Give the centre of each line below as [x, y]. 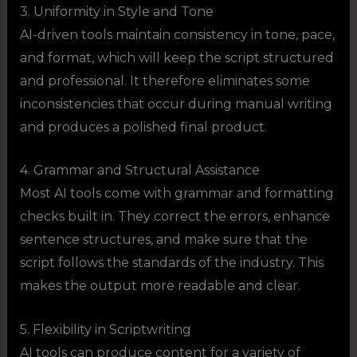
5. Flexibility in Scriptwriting [105, 329]
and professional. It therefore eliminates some [165, 80]
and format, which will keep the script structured [177, 57]
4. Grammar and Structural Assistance [139, 171]
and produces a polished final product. [143, 127]
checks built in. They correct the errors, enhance [175, 217]
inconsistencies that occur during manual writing [176, 104]
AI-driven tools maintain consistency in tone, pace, [177, 34]
